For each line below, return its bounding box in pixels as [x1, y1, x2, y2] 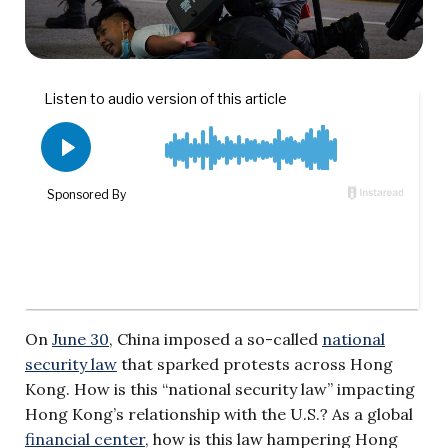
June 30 [52, 328, 109, 349]
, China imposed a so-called [109, 328, 322, 349]
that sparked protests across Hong [117, 353, 393, 374]
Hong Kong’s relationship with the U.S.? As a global [25, 403, 413, 424]
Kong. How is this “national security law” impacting [25, 378, 415, 399]
